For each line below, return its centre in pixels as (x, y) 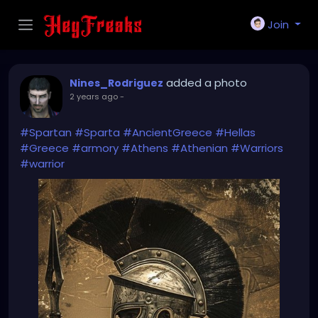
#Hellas (235, 132)
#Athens (145, 148)
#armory (95, 148)
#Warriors (257, 148)
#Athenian (199, 148)
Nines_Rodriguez (116, 83)
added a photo (207, 83)
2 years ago (94, 97)
